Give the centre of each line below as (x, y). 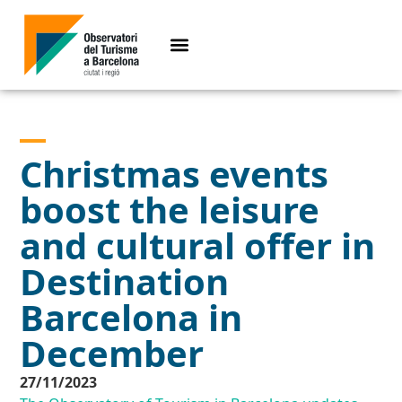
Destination (125, 282)
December (112, 354)
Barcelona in (131, 318)
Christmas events (175, 174)
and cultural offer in (198, 246)
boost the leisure (170, 210)
